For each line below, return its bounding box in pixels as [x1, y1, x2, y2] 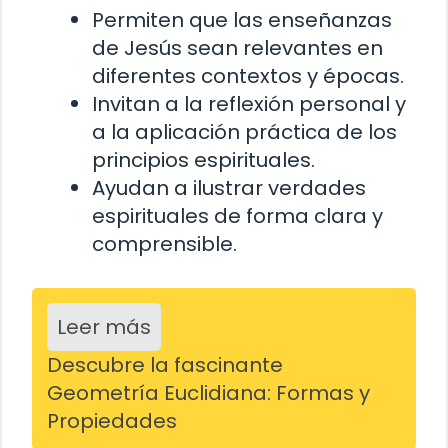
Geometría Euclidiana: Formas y [47, 378, 370, 407]
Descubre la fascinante [47, 350, 283, 379]
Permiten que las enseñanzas [92, 5, 392, 34]
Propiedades [47, 406, 177, 435]
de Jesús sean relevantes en [92, 33, 383, 62]
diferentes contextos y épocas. [92, 61, 404, 90]
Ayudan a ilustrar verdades [92, 173, 366, 202]
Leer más [57, 312, 151, 341]
